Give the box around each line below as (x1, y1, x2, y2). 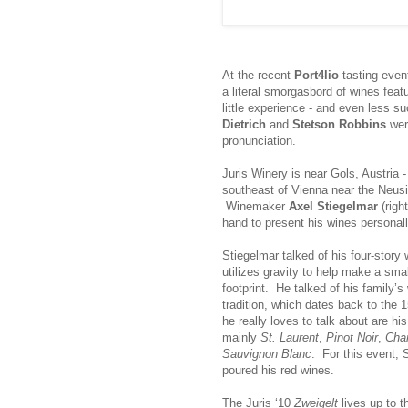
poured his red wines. (222, 362, 334, 377)
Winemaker (222, 199, 289, 213)
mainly (222, 330, 260, 344)
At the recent (222, 67, 294, 82)
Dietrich (222, 117, 266, 131)
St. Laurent (260, 330, 319, 344)
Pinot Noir (326, 330, 378, 344)
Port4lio (294, 67, 339, 82)
